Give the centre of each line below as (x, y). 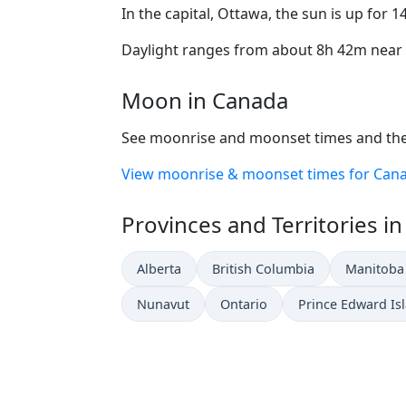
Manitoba (375, 268)
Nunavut (163, 304)
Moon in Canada (205, 100)
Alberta (159, 268)
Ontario (244, 304)
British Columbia (263, 268)
